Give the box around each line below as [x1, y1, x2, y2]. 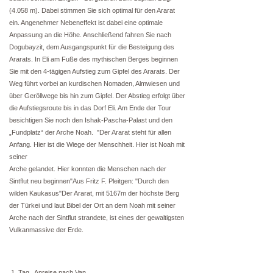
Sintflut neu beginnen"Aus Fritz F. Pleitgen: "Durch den [9, 177, 169, 185]
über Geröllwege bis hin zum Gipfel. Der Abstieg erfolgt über [9, 92, 185, 99]
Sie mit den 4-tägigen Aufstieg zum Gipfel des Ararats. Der [9, 68, 180, 75]
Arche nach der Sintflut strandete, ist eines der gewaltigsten [9, 214, 184, 221]
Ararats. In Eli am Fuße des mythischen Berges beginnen [9, 55, 178, 63]
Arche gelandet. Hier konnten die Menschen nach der [9, 165, 166, 172]
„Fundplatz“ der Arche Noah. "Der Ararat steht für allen [9, 129, 171, 136]
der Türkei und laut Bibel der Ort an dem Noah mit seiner [9, 202, 175, 209]
